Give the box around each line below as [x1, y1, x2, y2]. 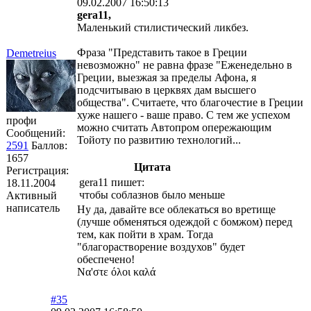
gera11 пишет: [79, 176, 144, 188]
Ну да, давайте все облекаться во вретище [77, 203, 276, 215]
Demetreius [6, 47, 56, 59]
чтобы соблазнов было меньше [79, 188, 225, 201]
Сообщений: [6, 126, 65, 139]
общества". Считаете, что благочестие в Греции [77, 96, 303, 108]
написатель [6, 201, 60, 214]
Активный [6, 189, 57, 201]
